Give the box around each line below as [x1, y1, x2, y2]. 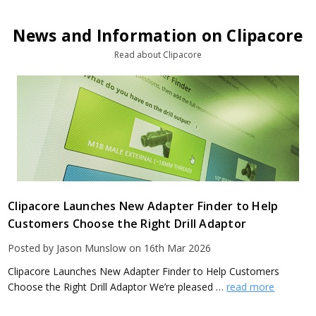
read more [226, 279, 275, 293]
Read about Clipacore [114, 48, 202, 61]
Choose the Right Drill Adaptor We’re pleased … [8, 279, 227, 293]
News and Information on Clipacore [13, 24, 303, 47]
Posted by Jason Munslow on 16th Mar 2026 [8, 241, 212, 255]
